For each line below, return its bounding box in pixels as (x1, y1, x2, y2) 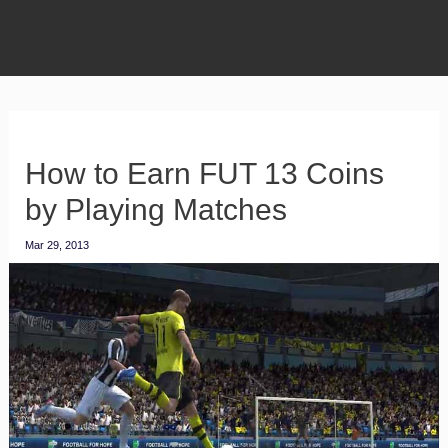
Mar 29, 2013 (24, 239, 89, 251)
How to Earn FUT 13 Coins (24, 157, 384, 190)
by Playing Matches (24, 193, 287, 226)
